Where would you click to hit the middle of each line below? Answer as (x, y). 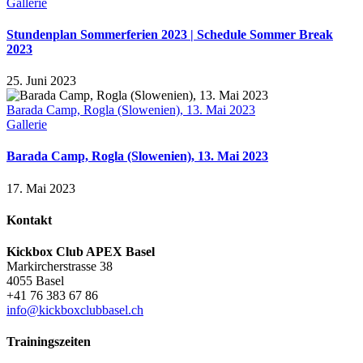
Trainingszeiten (49, 342)
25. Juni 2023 (41, 81)
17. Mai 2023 (41, 188)
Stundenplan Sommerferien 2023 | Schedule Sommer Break (170, 34)
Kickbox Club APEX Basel (81, 252)
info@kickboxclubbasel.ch (75, 310)
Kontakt (29, 220)
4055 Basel (35, 281)
